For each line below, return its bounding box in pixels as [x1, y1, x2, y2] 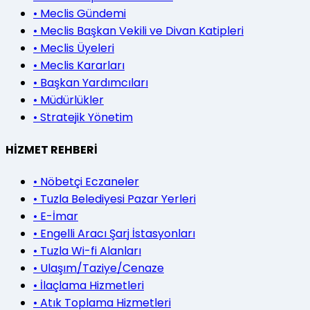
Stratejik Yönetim [40, 109, 133, 126]
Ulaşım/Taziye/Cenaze [40, 259, 164, 276]
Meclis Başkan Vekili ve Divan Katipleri [40, 23, 244, 39]
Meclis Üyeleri [40, 40, 114, 57]
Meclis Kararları [40, 57, 125, 74]
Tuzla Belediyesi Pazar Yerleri [40, 190, 196, 207]
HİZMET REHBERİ [6, 141, 98, 158]
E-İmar [40, 208, 78, 224]
